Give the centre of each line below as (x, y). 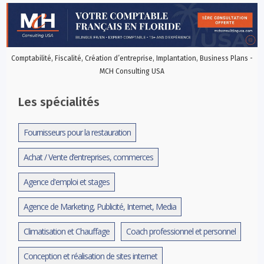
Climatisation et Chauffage (67, 231)
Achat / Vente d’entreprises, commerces (89, 157)
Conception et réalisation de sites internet (91, 256)
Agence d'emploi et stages (67, 181)
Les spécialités (59, 102)
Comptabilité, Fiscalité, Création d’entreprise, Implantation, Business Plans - (132, 58)
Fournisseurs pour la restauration (77, 132)
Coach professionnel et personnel (181, 231)
